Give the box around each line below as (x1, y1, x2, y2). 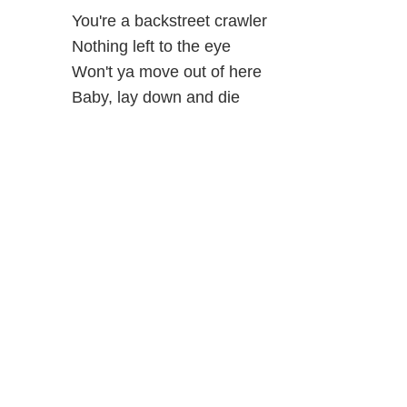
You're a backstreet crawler (71, 11, 267, 30)
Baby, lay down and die (71, 87, 240, 106)
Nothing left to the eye (71, 36, 231, 55)
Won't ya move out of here (71, 62, 262, 81)
